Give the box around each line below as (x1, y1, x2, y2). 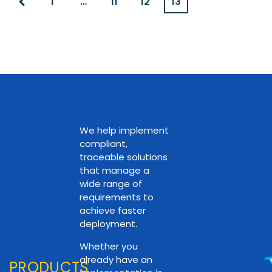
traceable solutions (80, 150, 168, 163)
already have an (80, 253, 153, 266)
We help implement (80, 123, 169, 137)
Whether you (80, 239, 138, 253)
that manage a (80, 163, 150, 177)
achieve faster (80, 203, 146, 217)
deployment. (80, 217, 138, 230)
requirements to (80, 190, 154, 203)
